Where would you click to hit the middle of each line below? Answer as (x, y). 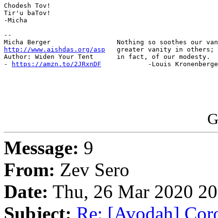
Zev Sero (92, 170)
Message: (41, 148)
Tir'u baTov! (27, 13)
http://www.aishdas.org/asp (54, 50)
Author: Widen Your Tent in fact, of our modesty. (107, 57)
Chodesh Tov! (27, 6)
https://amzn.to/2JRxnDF (56, 64)
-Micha (16, 20)
